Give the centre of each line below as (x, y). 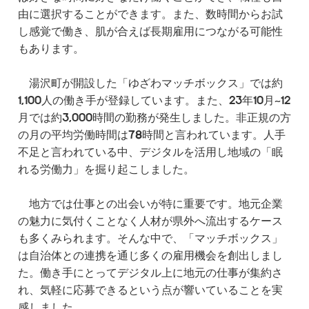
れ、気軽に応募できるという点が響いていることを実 (150, 291)
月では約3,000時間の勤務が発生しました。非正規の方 (154, 118)
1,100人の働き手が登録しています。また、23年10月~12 (154, 101)
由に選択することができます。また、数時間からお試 (150, 15)
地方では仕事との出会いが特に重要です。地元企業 (150, 205)
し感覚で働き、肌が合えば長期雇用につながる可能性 (150, 32)
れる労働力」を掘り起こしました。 (106, 170)
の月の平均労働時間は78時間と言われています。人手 (152, 136)
